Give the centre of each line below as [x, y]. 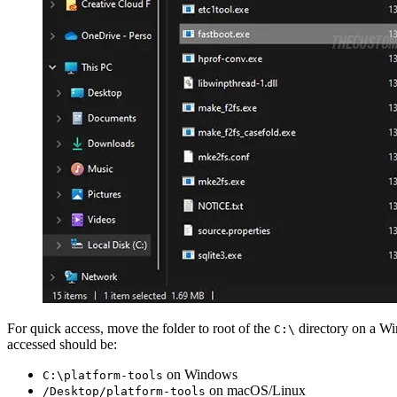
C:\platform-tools [103, 375]
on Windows [200, 374]
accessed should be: [62, 344]
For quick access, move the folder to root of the [140, 328]
